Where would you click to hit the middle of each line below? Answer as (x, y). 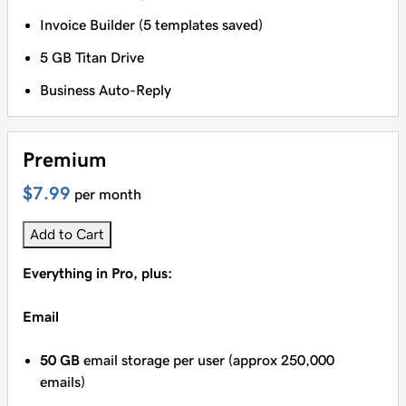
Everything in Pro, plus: (97, 273)
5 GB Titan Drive (92, 58)
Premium (65, 159)
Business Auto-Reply (106, 90)
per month (108, 194)
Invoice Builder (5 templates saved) (152, 25)
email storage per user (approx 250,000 (208, 360)
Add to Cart (67, 234)
